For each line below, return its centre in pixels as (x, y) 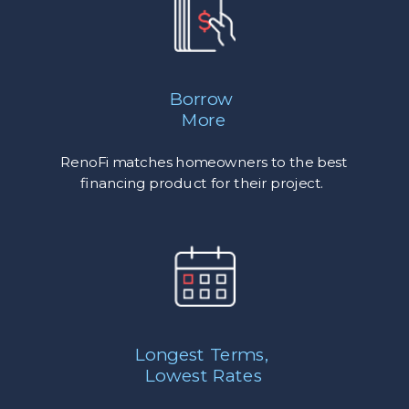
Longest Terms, (204, 355)
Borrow (204, 99)
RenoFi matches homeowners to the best (204, 163)
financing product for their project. (204, 184)
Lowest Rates (204, 375)
